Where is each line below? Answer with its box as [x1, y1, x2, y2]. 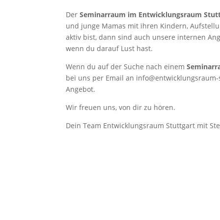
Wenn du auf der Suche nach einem [66, 62, 187, 71]
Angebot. [66, 84, 96, 94]
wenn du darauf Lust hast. [66, 44, 153, 53]
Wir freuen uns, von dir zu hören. [66, 103, 176, 112]
